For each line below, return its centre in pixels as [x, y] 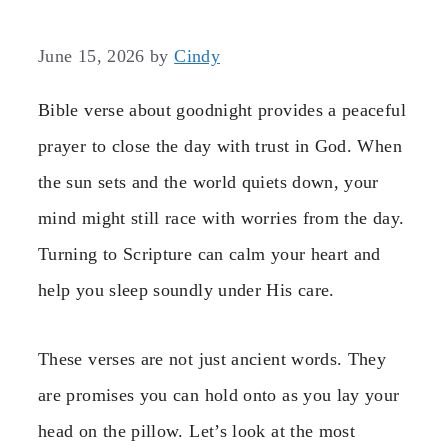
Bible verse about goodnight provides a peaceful [222, 110]
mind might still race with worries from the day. [221, 218]
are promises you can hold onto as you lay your [219, 394]
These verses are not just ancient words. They [212, 358]
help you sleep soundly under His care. [186, 290]
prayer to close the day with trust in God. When [220, 146]
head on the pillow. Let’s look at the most [197, 430]
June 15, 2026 [91, 56]
